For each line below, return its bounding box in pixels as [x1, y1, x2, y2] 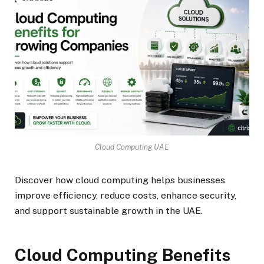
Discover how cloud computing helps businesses [15, 174, 225, 186]
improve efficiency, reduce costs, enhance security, [15, 190, 236, 202]
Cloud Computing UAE [95, 143, 169, 152]
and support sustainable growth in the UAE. [15, 205, 203, 217]
